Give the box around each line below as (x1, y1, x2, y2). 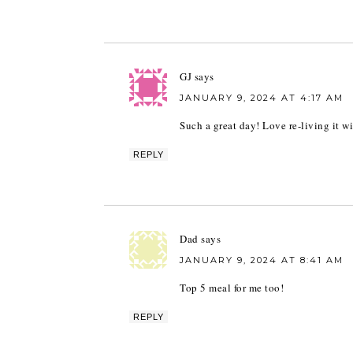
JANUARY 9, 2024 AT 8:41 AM (180, 255, 344, 266)
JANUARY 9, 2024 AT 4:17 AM (180, 92, 344, 103)
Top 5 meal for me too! (180, 281, 284, 295)
